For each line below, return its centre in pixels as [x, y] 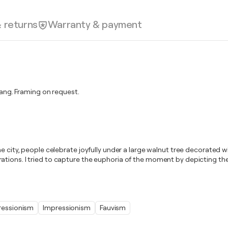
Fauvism [113, 208]
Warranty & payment [95, 24]
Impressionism [67, 208]
